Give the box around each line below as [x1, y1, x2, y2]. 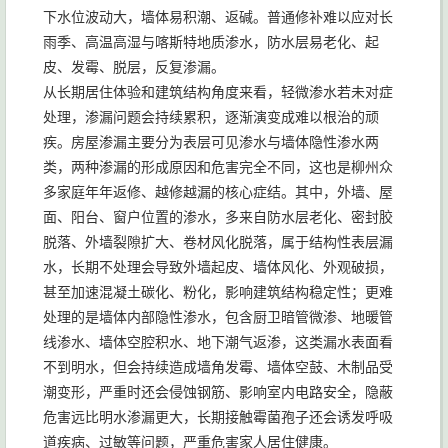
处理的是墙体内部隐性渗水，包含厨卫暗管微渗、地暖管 [43, 309, 393, 325]
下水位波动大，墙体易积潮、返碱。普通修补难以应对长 [43, 9, 393, 25]
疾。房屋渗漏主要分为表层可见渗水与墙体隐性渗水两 [43, 134, 379, 150]
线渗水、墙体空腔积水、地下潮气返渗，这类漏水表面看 [43, 334, 393, 350]
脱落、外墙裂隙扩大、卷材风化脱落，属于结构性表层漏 [43, 234, 393, 250]
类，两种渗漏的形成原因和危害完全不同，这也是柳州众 [43, 159, 393, 175]
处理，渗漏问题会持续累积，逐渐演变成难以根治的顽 [43, 109, 379, 125]
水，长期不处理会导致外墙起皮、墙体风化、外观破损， [43, 259, 393, 275]
